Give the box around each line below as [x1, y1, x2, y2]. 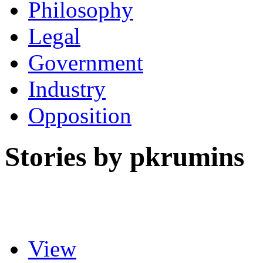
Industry [28, 76, 106, 102]
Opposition [28, 102, 131, 128]
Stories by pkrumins [5, 141, 244, 173]
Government [28, 49, 143, 75]
